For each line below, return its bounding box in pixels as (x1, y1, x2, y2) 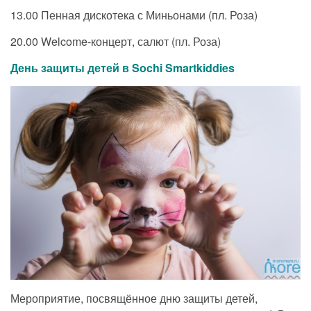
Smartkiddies (165, 60, 235, 76)
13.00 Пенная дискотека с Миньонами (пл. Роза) (10, 7, 258, 24)
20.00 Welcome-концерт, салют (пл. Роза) (10, 33, 221, 50)
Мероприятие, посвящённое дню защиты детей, (10, 290, 258, 307)
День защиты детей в (10, 60, 132, 76)
